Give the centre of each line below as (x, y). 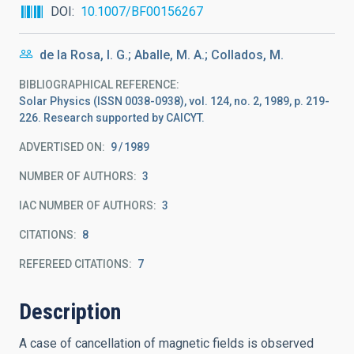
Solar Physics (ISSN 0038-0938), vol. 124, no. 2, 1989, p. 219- (174, 101)
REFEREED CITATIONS (74, 264)
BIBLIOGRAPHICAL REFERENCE (98, 85)
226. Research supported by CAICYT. (112, 118)
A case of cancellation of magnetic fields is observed (166, 343)
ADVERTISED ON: (62, 147)
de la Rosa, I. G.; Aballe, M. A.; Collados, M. (162, 55)
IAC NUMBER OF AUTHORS (86, 205)
